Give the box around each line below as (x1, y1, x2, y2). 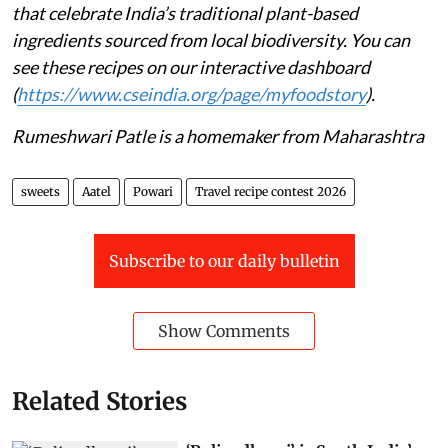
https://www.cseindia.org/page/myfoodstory (17, 82, 366, 105)
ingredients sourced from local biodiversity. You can (12, 28, 410, 51)
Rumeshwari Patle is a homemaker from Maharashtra (12, 124, 424, 147)
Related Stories (12, 385, 187, 417)
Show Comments (158, 320, 290, 341)
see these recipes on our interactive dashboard (12, 55, 370, 78)
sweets (21, 183, 60, 199)
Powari (133, 183, 173, 199)
